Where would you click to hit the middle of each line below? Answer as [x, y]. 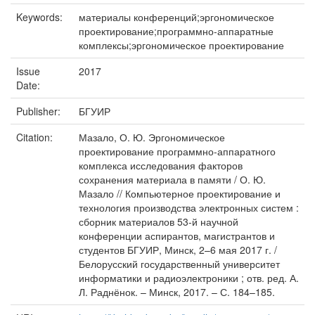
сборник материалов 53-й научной [159, 221]
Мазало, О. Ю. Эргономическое [152, 137]
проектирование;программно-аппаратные [176, 31]
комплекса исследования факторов [161, 165]
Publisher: [40, 111]
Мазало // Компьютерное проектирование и [180, 193]
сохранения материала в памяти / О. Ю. [172, 179]
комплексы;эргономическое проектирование [181, 45]
